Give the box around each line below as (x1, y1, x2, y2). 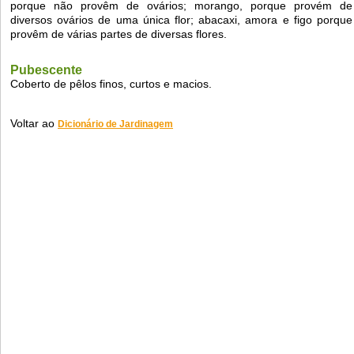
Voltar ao (10, 117, 58, 130)
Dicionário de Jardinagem (58, 119, 173, 130)
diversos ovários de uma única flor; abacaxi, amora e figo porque (10, 13, 352, 27)
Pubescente (10, 63, 82, 77)
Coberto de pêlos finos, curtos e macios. (10, 77, 212, 91)
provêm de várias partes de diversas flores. (10, 28, 227, 41)
